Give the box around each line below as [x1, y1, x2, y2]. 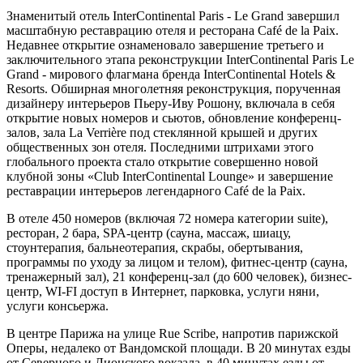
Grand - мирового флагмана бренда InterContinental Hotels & [6, 66, 335, 81]
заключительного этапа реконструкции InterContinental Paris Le [6, 52, 354, 66]
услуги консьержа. [6, 298, 109, 313]
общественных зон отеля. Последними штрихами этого [6, 139, 314, 154]
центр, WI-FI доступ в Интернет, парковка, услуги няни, [6, 284, 319, 298]
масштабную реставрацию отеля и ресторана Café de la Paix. [6, 23, 339, 37]
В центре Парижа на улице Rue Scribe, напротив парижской [6, 326, 339, 340]
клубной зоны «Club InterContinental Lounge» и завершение [6, 169, 333, 183]
